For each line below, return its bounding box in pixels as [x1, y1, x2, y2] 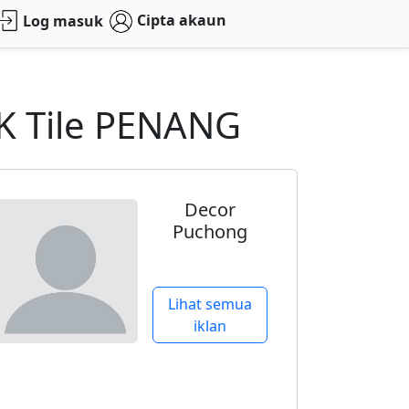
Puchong [172, 219, 247, 244]
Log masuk [23, 11, 104, 32]
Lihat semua [167, 294, 252, 314]
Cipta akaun [136, 10, 226, 31]
